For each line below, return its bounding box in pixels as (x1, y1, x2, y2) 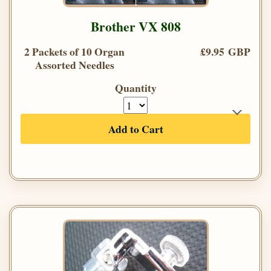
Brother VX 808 (90, 17, 181, 36)
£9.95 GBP (200, 44, 250, 60)
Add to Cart (108, 121, 163, 137)
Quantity (114, 80, 157, 96)
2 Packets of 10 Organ (24, 44, 125, 60)
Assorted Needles (34, 57, 114, 73)
